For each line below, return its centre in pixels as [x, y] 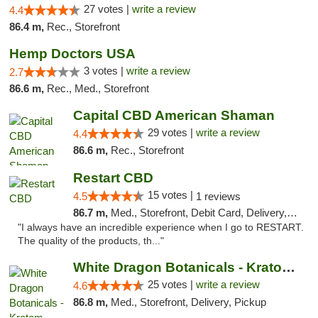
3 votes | [105, 71]
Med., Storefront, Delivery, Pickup [188, 302]
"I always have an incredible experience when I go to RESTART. [161, 227]
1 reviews [218, 196]
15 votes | [171, 195]
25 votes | [171, 284]
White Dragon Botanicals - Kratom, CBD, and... [288, 267]
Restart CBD [113, 178]
